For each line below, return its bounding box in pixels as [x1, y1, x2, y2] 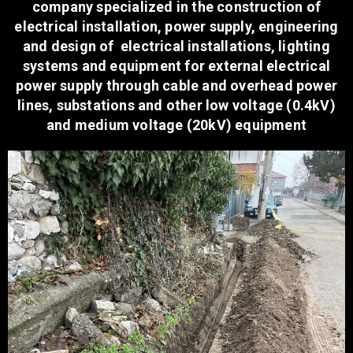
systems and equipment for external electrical [22, 58, 330, 75]
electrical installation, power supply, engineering [14, 18, 339, 35]
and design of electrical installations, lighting [23, 38, 330, 55]
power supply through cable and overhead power [15, 77, 337, 95]
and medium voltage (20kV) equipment [46, 117, 307, 134]
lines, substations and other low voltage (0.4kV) [17, 97, 336, 114]
